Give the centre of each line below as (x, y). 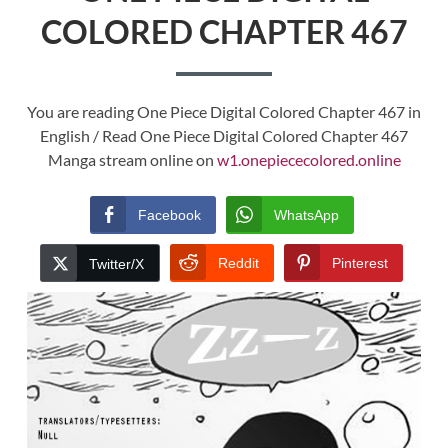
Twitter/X (116, 264)
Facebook (169, 215)
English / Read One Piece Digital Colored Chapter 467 (224, 136)
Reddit (238, 263)
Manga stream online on (132, 160)
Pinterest (360, 263)
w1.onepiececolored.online (308, 160)
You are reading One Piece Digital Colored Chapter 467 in (224, 112)
